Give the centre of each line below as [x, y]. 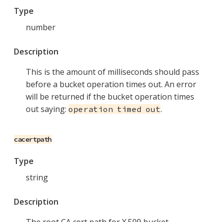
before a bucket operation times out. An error [111, 84]
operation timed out [114, 109]
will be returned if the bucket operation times [110, 97]
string [37, 178]
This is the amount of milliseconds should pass [112, 72]
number [41, 28]
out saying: [47, 109]
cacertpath [33, 139]
